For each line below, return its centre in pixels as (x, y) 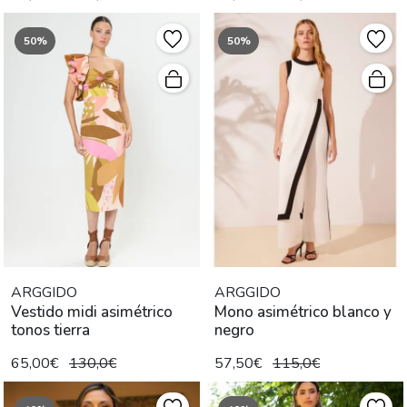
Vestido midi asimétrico (92, 313)
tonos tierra (50, 331)
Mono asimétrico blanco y (303, 313)
